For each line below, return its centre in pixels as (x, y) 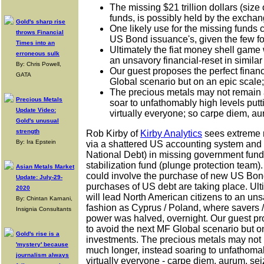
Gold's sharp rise (41, 22)
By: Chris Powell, (39, 64)
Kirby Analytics (171, 133)
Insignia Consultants (44, 209)
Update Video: (36, 110)
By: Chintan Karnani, (44, 198)
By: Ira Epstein (36, 142)
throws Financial (40, 32)
